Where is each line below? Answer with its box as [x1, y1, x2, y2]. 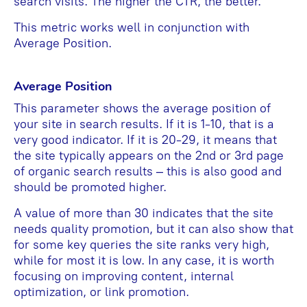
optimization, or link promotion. [14, 284, 189, 299]
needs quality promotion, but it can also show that [14, 221, 293, 236]
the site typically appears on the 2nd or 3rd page [14, 147, 284, 163]
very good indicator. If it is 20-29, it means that [14, 132, 277, 147]
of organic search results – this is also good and [14, 163, 282, 179]
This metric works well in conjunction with [14, 19, 249, 35]
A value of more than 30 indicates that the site [14, 205, 273, 221]
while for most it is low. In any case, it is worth [14, 252, 274, 268]
